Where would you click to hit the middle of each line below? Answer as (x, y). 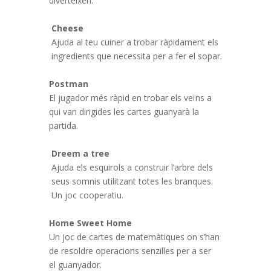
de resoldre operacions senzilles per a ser (130, 251)
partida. (64, 126)
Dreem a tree (80, 153)
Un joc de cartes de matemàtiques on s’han (134, 237)
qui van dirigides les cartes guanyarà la (124, 112)
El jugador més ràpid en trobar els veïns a (130, 98)
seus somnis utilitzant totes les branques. (132, 181)
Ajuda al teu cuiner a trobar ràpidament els (135, 42)
